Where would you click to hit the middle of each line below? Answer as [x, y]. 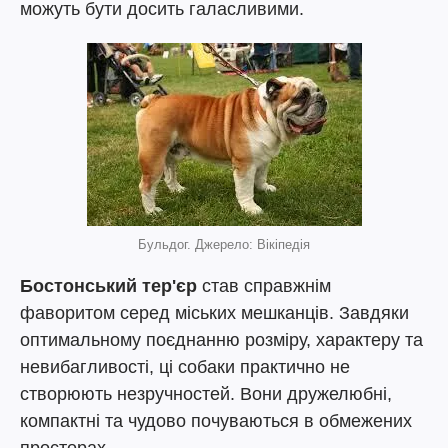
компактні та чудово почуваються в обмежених [216, 421]
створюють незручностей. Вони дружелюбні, [206, 394]
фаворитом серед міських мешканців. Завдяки [214, 313]
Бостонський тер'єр [108, 286]
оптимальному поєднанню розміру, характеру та [221, 340]
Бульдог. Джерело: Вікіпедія [224, 245]
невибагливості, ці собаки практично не [185, 367]
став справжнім [264, 286]
